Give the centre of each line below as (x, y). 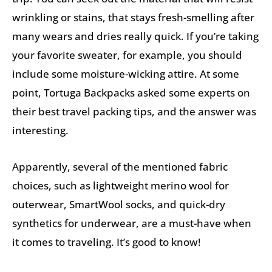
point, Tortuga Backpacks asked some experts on (131, 92)
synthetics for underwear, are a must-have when (132, 223)
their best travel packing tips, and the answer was (134, 111)
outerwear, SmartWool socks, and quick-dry (119, 205)
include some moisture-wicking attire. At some (126, 73)
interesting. (40, 130)
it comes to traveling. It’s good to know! (107, 242)
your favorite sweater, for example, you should (127, 55)
